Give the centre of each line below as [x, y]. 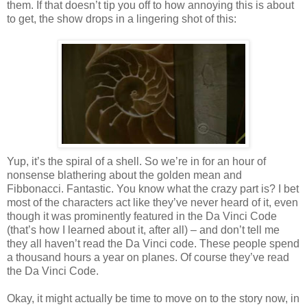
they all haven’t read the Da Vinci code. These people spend [153, 243]
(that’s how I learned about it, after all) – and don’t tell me [143, 230]
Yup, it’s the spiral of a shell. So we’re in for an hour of [136, 161]
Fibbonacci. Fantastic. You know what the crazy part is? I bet [153, 188]
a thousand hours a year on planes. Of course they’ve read [148, 257]
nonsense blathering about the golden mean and [124, 175]
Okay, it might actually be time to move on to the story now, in [153, 298]
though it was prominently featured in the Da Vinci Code [142, 216]
